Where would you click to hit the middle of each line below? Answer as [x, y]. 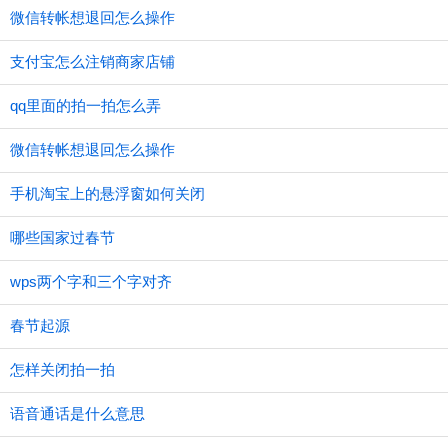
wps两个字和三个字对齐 [91, 281]
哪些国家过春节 [62, 237]
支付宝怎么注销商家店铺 [92, 61]
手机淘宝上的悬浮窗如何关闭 [107, 193]
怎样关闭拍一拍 [62, 369]
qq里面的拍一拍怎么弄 [85, 105]
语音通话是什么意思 [77, 413]
